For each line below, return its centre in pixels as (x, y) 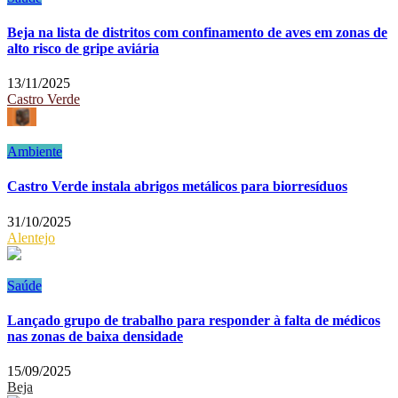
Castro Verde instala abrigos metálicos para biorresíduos (177, 187)
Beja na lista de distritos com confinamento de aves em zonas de (197, 32)
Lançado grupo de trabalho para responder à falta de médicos (194, 320)
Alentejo (31, 237)
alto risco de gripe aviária (83, 48)
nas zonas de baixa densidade (95, 336)
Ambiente (35, 152)
